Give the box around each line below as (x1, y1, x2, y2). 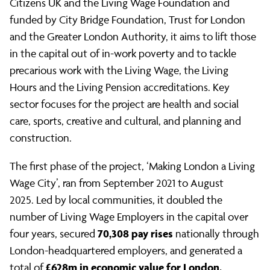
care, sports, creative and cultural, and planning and (10, 115, 241, 128)
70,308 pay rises (98, 227, 173, 241)
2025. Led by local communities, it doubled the (10, 193, 222, 207)
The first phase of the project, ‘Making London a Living (10, 160, 255, 173)
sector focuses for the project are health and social (10, 98, 239, 111)
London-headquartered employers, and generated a (10, 244, 242, 257)
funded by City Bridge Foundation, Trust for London (10, 13, 245, 27)
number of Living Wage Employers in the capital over (10, 210, 248, 224)
